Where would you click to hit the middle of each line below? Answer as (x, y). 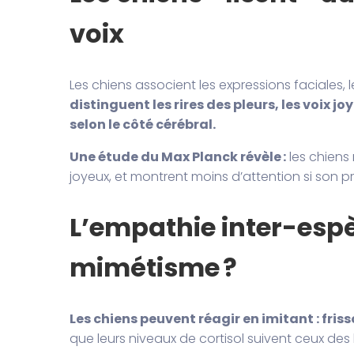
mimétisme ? (153, 268)
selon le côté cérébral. (142, 124)
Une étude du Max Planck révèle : (177, 156)
